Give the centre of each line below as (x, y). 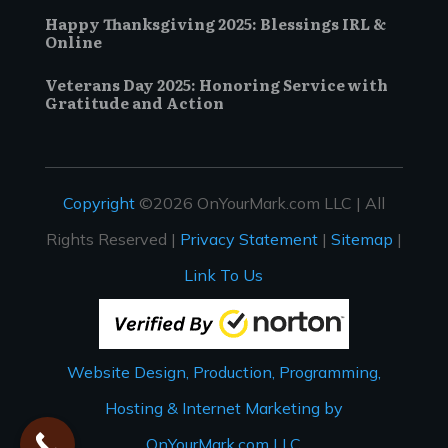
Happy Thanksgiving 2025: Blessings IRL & (215, 23)
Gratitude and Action (134, 102)
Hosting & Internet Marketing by (223, 407)
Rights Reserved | (112, 238)
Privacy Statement (248, 238)
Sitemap (361, 238)
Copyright (98, 202)
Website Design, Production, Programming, (223, 371)
